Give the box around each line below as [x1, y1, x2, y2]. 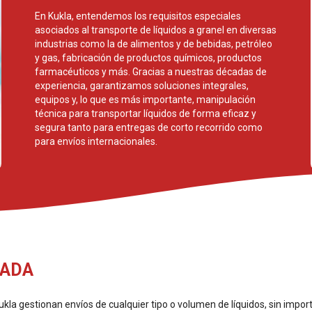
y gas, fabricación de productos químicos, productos [35, 52, 262, 63]
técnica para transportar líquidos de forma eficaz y [35, 108, 256, 119]
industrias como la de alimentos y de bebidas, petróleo [35, 38, 272, 49]
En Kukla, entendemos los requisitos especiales [35, 10, 241, 22]
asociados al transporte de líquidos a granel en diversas [35, 24, 276, 36]
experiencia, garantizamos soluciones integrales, [35, 80, 249, 91]
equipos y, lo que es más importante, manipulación [35, 94, 256, 105]
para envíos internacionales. [35, 136, 157, 147]
